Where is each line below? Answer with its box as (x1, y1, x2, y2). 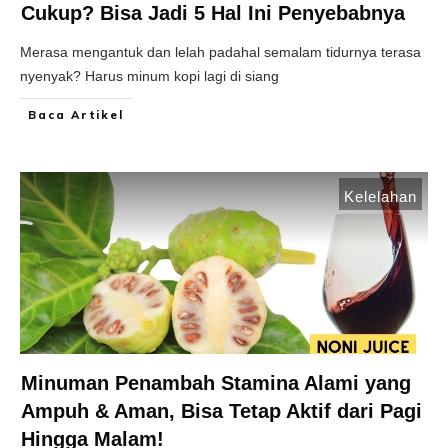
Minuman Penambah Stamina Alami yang (21, 372, 411, 395)
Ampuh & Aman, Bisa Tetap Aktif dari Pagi (21, 400, 422, 423)
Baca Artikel (28, 108, 124, 123)
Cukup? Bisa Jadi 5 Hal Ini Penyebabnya (21, 2, 405, 25)
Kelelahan (344, 188, 417, 206)
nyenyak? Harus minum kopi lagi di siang (20, 68, 279, 85)
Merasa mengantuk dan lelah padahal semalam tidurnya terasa (20, 44, 421, 61)
